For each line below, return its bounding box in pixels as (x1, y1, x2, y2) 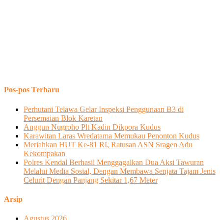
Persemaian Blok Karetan (24, 113, 103, 122)
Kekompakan (24, 149, 65, 158)
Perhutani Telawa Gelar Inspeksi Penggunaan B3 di (24, 105, 184, 113)
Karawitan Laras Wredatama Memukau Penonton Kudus (24, 131, 199, 140)
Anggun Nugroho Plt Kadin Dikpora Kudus (24, 122, 161, 131)
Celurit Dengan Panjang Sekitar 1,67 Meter (24, 175, 158, 184)
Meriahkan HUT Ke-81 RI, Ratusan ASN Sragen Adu (24, 140, 192, 149)
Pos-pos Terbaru (4, 85, 59, 94)
